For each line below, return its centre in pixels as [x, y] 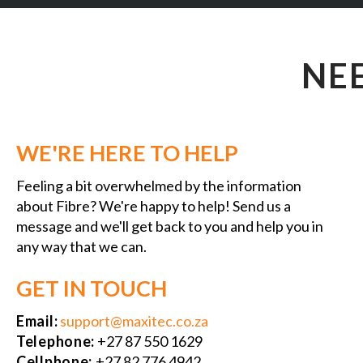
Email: [37, 321]
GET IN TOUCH [92, 288]
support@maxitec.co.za [135, 321]
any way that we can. [81, 247]
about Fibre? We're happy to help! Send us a [154, 206]
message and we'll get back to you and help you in [170, 226]
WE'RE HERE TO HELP [127, 153]
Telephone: [56, 342]
